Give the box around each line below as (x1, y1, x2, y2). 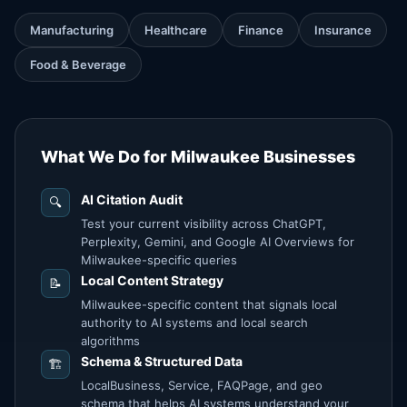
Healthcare (144, 23, 207, 37)
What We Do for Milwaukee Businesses (41, 147, 355, 166)
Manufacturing (30, 23, 114, 37)
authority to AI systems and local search (81, 315, 308, 330)
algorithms (81, 333, 140, 348)
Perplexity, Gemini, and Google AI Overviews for (81, 234, 354, 249)
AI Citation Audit (81, 192, 183, 207)
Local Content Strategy (81, 273, 223, 288)
